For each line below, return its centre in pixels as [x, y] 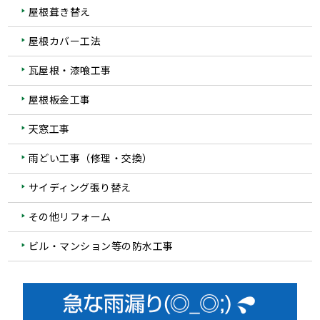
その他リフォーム [70, 216]
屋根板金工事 [59, 99]
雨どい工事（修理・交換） [90, 157]
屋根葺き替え [59, 11]
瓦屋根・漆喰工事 [70, 70]
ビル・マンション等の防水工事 [101, 245]
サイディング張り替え [80, 187]
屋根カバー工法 [65, 40]
